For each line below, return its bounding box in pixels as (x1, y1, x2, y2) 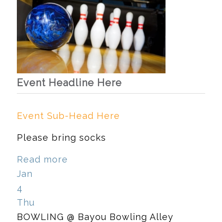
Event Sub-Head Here (16, 110, 120, 121)
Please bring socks (16, 132, 106, 143)
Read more (16, 154, 68, 165)
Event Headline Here (16, 76, 122, 89)
